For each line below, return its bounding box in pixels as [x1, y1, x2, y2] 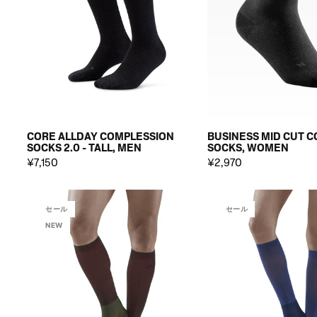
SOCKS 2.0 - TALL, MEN [27, 141, 142, 154]
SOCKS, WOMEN [207, 141, 289, 154]
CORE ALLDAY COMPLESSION [27, 129, 175, 143]
